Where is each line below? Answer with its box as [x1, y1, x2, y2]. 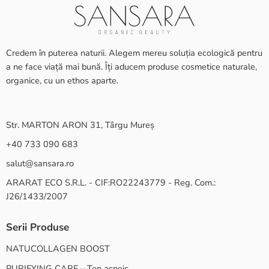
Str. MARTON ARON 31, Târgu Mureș [6, 119, 154, 131]
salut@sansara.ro [6, 157, 74, 170]
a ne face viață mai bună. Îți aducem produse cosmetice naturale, [6, 61, 257, 73]
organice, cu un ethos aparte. [6, 74, 118, 87]
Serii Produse [6, 220, 69, 235]
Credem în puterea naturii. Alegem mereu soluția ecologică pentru [6, 47, 262, 59]
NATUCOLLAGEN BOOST [6, 242, 110, 255]
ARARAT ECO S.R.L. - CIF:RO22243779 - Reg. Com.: [6, 177, 216, 189]
